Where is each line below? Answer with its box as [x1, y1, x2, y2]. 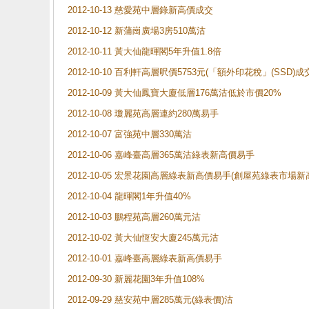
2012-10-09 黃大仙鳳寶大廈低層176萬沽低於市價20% [68, 88, 281, 98]
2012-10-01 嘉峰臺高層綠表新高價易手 [68, 253, 222, 263]
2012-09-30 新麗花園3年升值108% [68, 274, 205, 284]
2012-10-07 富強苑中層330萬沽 [68, 129, 192, 139]
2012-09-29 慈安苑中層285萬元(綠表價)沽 [68, 295, 233, 305]
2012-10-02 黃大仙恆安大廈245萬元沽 [68, 232, 219, 243]
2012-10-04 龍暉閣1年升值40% [68, 191, 191, 201]
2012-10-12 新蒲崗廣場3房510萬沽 [68, 26, 206, 36]
